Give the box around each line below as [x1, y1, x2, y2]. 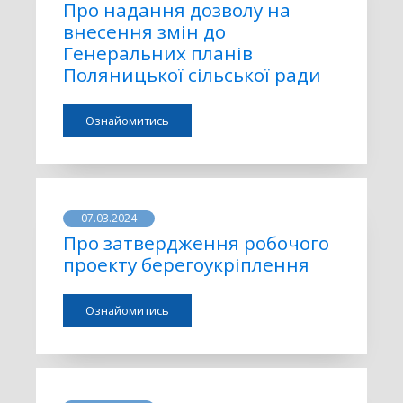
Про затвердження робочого [63, 229, 329, 255]
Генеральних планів [63, 40, 253, 66]
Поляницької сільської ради [63, 62, 321, 87]
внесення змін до [63, 19, 226, 44]
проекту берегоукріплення [63, 251, 309, 277]
